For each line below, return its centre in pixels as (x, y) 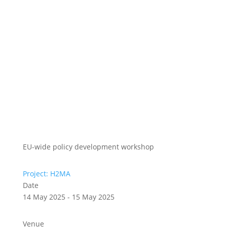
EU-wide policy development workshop (88, 147)
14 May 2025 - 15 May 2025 (68, 197)
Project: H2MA (46, 174)
